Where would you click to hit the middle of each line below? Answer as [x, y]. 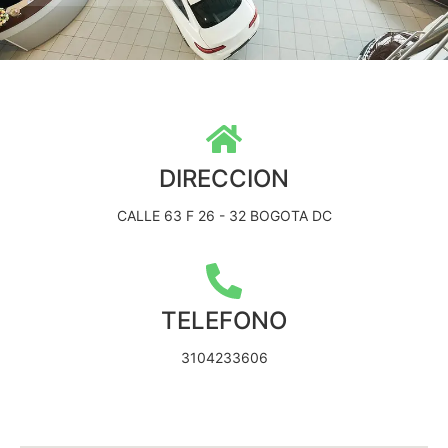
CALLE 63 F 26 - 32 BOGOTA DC [224, 216]
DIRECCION [224, 179]
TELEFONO [224, 321]
